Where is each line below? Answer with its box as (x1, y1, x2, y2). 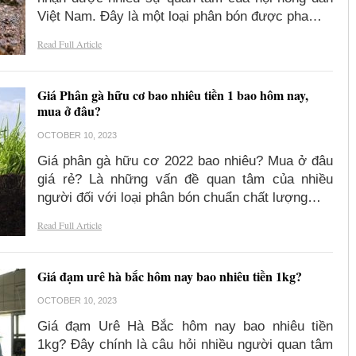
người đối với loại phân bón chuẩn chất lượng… (37, 190, 322, 206)
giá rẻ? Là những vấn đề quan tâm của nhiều (37, 172, 333, 188)
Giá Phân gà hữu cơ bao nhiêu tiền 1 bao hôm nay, (37, 86, 309, 105)
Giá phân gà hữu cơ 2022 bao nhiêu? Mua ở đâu (37, 153, 333, 169)
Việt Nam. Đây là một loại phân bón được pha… (37, 9, 323, 25)
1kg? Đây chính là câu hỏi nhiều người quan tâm (37, 337, 333, 353)
